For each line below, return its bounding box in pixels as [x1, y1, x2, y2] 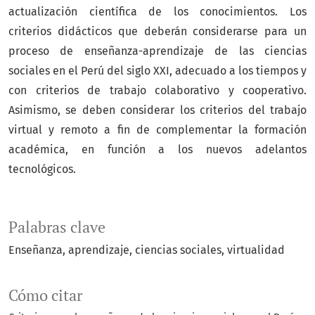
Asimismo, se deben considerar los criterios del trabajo [8, 103, 307, 117]
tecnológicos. [8, 162, 76, 176]
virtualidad [227, 243, 285, 257]
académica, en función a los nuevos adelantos [8, 143, 307, 157]
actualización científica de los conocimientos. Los [8, 5, 307, 19]
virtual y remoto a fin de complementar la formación [8, 123, 307, 137]
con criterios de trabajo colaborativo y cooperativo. [8, 84, 307, 98]
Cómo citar [8, 285, 82, 306]
